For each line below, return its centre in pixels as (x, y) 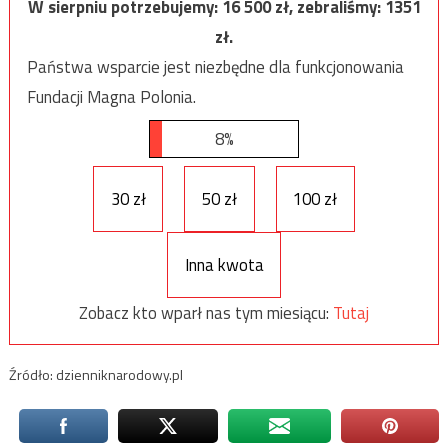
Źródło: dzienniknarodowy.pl (95, 375)
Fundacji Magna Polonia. (111, 96)
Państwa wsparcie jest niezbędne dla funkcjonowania (215, 66)
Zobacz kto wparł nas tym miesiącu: (206, 312)
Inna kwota (224, 264)
